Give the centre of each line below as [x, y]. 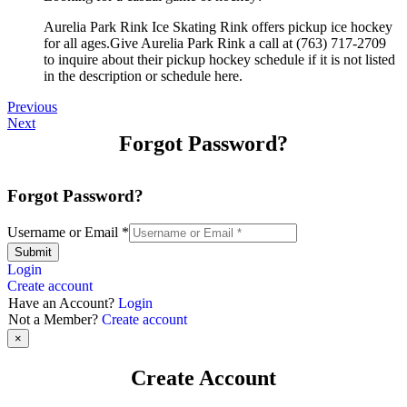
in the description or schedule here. [143, 75]
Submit [33, 252]
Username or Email [65, 232]
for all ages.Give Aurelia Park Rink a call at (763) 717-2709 [215, 43]
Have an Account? [63, 303]
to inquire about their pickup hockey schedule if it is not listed [219, 59]
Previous [32, 106]
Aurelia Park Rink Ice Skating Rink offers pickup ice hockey [218, 26]
